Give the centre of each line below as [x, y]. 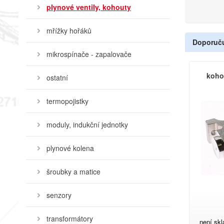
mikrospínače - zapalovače [89, 54]
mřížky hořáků [69, 30]
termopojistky [67, 101]
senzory [59, 195]
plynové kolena [70, 148]
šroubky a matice [73, 171]
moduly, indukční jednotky [87, 124]
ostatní [57, 77]
